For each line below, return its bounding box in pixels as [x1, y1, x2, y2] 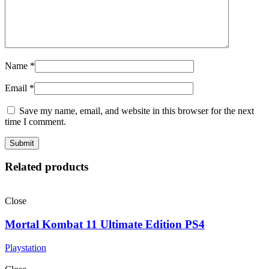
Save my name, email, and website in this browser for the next [19, 105, 254, 116]
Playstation [5, 242, 46, 253]
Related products [5, 160, 88, 174]
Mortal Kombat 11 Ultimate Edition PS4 [5, 217, 205, 231]
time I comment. [5, 116, 66, 127]
